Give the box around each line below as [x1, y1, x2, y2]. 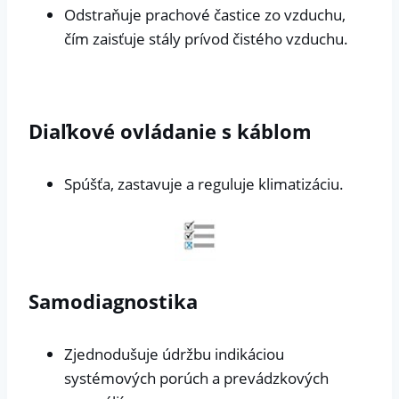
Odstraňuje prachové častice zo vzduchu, [64, 4, 346, 26]
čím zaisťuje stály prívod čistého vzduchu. [64, 28, 348, 50]
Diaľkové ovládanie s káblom [28, 117, 312, 144]
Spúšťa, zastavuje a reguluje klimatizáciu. [64, 173, 344, 194]
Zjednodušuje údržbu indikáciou [64, 344, 284, 365]
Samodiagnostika [28, 288, 198, 315]
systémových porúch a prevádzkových [64, 368, 329, 389]
